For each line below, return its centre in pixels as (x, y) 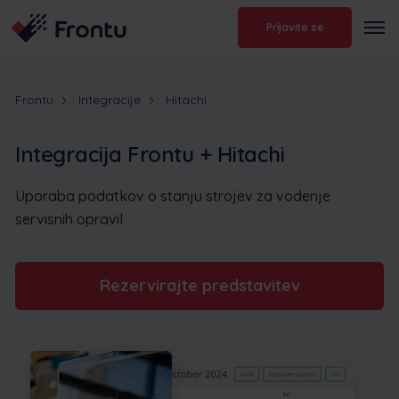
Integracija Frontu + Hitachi (150, 154)
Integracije (110, 99)
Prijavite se (295, 28)
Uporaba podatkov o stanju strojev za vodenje (173, 195)
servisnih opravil (69, 219)
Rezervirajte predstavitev (199, 285)
